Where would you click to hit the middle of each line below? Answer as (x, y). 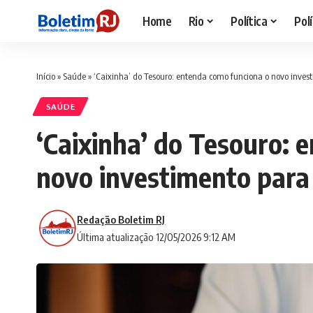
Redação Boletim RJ (121, 220)
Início (46, 76)
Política (249, 21)
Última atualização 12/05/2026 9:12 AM (156, 237)
